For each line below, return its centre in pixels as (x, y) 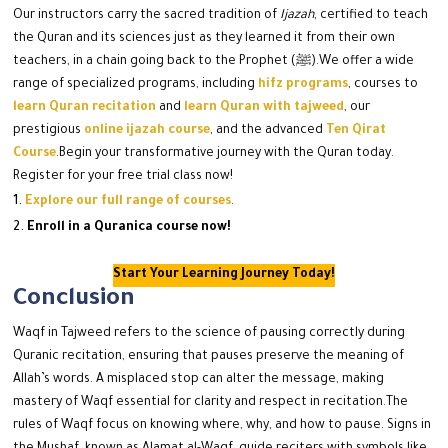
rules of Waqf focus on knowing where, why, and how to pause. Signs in (222, 426)
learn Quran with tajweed (264, 108)
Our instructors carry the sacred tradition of (147, 16)
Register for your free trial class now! (123, 177)
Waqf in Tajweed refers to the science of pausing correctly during (209, 334)
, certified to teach (371, 16)
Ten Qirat (356, 131)
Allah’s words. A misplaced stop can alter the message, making (199, 380)
